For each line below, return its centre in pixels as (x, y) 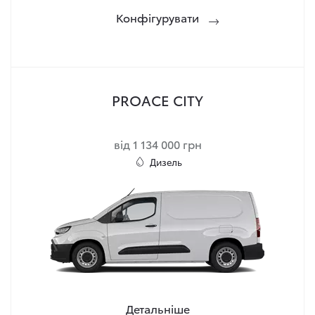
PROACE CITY (157, 100)
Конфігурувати (157, 17)
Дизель (166, 162)
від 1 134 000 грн (157, 144)
